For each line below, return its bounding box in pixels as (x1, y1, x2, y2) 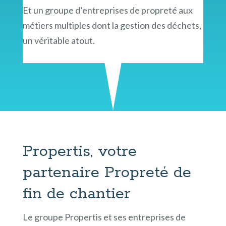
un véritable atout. (22, 34, 95, 46)
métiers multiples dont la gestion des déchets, (22, 19, 201, 31)
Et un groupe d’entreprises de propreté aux (22, 4, 193, 16)
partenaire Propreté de (22, 162, 191, 183)
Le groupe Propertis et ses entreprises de (22, 211, 186, 222)
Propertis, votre (22, 141, 137, 161)
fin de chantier (22, 183, 131, 204)
